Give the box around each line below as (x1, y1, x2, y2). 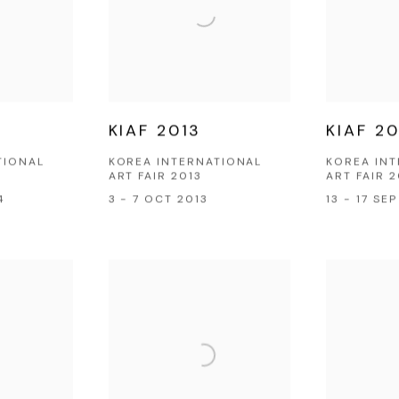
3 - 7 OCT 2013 (108, 191, 208, 207)
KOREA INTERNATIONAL (108, 154, 263, 169)
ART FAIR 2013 (108, 168, 202, 183)
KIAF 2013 (108, 119, 202, 142)
